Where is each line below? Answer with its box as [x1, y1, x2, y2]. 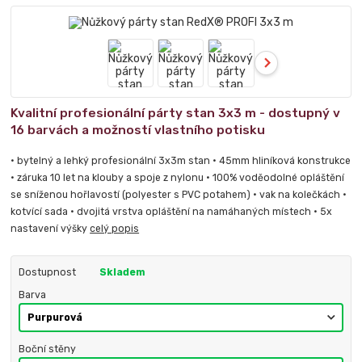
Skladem [99, 266, 145, 278]
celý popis [90, 222, 140, 234]
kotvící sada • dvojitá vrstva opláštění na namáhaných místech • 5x [11, 205, 333, 217]
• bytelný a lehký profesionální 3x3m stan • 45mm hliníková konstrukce [11, 154, 351, 166]
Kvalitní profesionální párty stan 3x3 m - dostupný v [11, 105, 341, 120]
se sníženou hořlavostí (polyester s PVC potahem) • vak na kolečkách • [11, 188, 347, 200]
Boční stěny [18, 343, 76, 355]
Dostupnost [18, 266, 76, 278]
